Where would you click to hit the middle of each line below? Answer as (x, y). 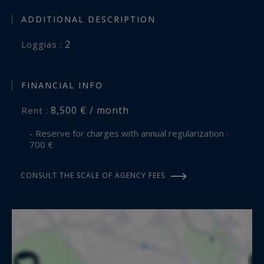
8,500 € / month (90, 110)
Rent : (38, 110)
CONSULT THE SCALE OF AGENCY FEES (94, 175)
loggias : (44, 44)
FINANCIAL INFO (62, 85)
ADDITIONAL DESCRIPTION (88, 19)
